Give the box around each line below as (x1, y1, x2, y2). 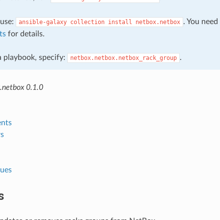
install (108, 18, 132, 26)
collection (70, 18, 105, 26)
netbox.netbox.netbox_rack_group (70, 54, 177, 61)
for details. (5, 29, 45, 38)
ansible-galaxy (18, 18, 67, 26)
